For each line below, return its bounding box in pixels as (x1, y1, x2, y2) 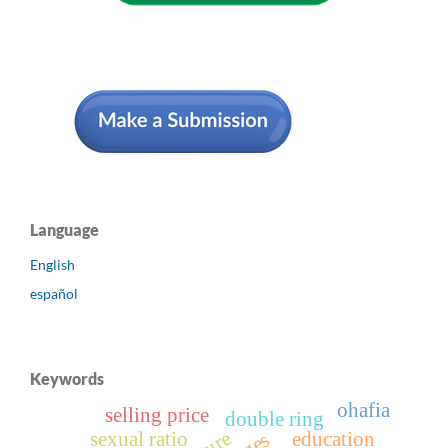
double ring (224, 408, 324, 431)
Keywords (30, 369, 104, 389)
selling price (104, 404, 209, 427)
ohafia (337, 399, 392, 422)
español (30, 285, 78, 303)
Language (30, 219, 99, 239)
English (30, 255, 75, 273)
